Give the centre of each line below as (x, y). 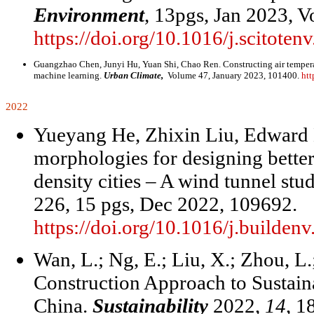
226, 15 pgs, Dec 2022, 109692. (165, 204)
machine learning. (69, 75)
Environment (89, 15)
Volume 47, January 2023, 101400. (233, 75)
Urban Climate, (135, 75)
